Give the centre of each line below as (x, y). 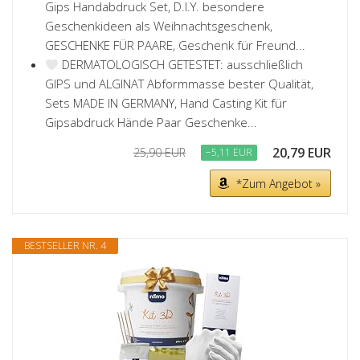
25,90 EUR (160, 153)
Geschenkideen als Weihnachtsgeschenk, (159, 26)
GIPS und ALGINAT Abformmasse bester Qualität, (179, 84)
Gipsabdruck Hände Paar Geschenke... (151, 123)
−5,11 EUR (229, 153)
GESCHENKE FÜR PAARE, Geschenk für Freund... (175, 45)
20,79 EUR (302, 153)
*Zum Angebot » (278, 184)
